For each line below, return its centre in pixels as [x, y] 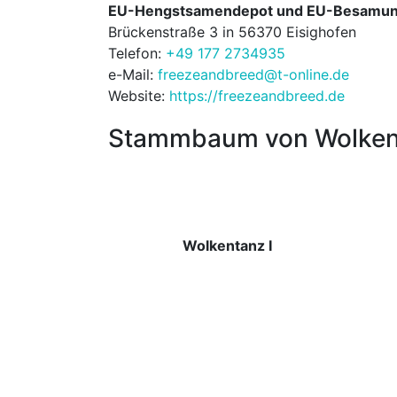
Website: [139, 96]
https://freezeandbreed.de [257, 96]
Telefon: [137, 54]
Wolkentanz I [227, 246]
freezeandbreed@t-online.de [253, 75]
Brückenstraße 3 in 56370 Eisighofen [232, 32]
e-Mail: [133, 75]
